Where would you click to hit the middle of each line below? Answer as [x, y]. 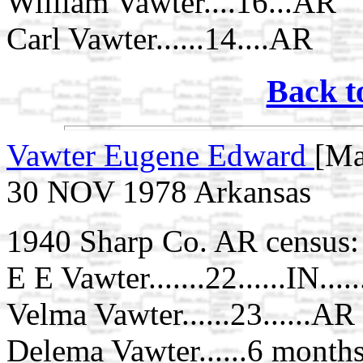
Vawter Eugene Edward [160, 155]
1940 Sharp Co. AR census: [183, 241]
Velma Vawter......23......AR [181, 314]
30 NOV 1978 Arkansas [159, 191]
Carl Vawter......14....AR [160, 39]
